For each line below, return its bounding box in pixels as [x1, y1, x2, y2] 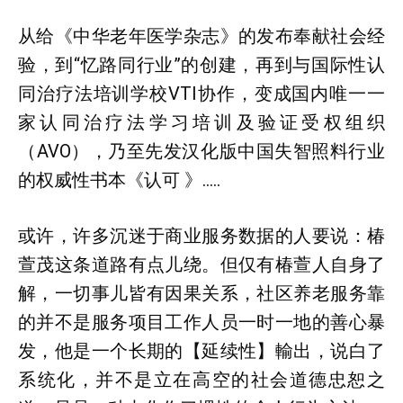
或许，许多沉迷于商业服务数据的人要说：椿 [18, 225, 385, 246]
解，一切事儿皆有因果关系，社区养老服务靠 [18, 282, 385, 304]
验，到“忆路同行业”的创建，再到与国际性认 [18, 54, 385, 76]
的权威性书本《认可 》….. [18, 169, 220, 191]
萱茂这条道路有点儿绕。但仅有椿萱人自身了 [18, 254, 385, 275]
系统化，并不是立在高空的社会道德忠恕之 [18, 369, 385, 390]
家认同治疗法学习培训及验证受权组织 [18, 112, 385, 133]
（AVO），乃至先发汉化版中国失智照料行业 [18, 140, 385, 162]
